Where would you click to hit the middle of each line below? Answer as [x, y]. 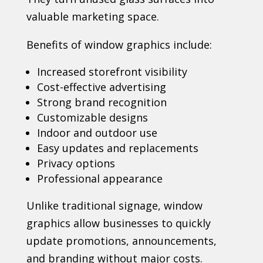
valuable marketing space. [92, 16]
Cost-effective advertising [101, 87]
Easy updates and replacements [117, 148]
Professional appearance [100, 178]
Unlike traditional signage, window [114, 205]
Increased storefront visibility [112, 71]
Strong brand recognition [102, 102]
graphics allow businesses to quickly [118, 223]
